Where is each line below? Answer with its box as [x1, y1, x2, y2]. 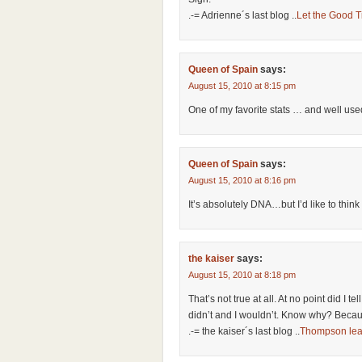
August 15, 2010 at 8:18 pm [188, 270, 296, 280]
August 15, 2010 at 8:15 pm [188, 81, 296, 90]
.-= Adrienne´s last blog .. [188, 10, 297, 21]
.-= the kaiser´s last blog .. [188, 326, 300, 337]
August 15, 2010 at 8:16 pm [188, 175, 296, 185]
